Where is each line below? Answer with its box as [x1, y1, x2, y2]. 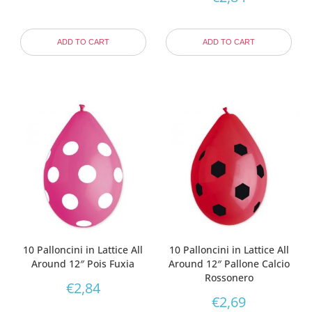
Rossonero [204, 270, 253, 284]
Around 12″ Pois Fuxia [31, 256, 135, 270]
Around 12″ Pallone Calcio [168, 256, 290, 270]
